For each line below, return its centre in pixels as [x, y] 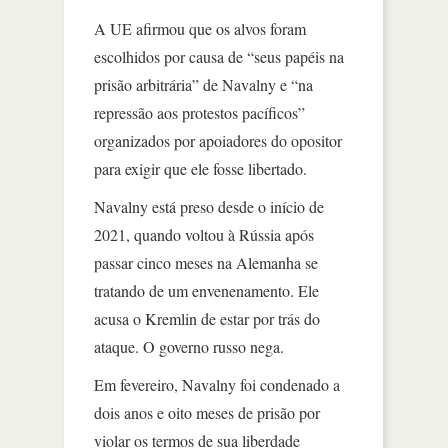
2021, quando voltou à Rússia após [204, 234]
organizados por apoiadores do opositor [218, 140]
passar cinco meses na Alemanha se [206, 262]
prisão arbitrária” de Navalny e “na [203, 84]
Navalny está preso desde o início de [209, 206]
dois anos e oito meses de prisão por [207, 412]
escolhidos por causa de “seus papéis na [219, 56]
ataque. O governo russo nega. [191, 346]
